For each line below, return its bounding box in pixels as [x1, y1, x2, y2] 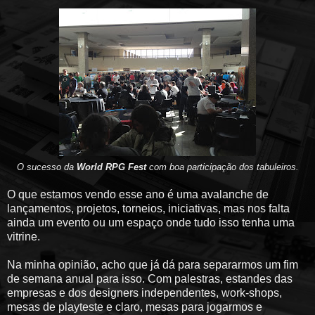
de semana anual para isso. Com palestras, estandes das [7, 272, 292, 285]
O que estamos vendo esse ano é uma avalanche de [7, 188, 269, 200]
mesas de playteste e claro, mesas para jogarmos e [7, 300, 262, 313]
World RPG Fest [76, 161, 146, 172]
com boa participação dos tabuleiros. [146, 161, 299, 172]
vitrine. [7, 230, 40, 243]
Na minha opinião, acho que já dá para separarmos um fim [7, 258, 298, 271]
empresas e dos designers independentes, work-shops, [7, 286, 282, 299]
